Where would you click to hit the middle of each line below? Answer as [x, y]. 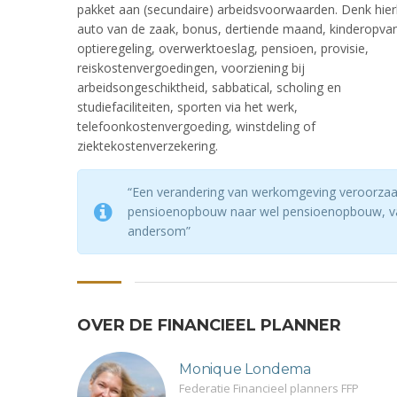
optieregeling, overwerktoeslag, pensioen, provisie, [223, 49]
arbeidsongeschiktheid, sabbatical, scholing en [209, 88]
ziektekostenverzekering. [148, 146]
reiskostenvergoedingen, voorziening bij [191, 68]
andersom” [159, 231]
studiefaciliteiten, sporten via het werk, [187, 107]
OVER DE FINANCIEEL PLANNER [209, 326]
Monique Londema [245, 370]
